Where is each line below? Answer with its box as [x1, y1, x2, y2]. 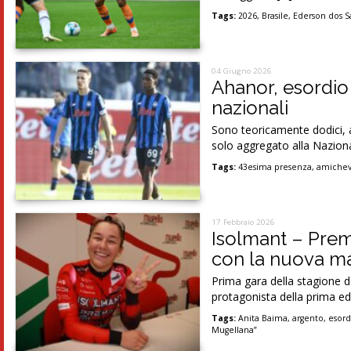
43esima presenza [238, 161, 313, 172]
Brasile [262, 10, 289, 21]
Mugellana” [212, 324, 258, 335]
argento [292, 313, 324, 324]
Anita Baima [238, 313, 288, 324]
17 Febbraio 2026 [212, 217, 276, 227]
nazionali [212, 96, 289, 119]
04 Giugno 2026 [212, 66, 273, 76]
